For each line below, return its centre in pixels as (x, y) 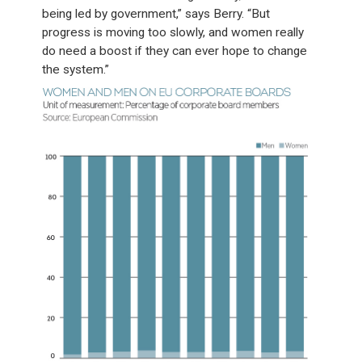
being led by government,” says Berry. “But (156, 13)
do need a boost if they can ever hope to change (175, 51)
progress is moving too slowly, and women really (173, 32)
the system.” (76, 69)
